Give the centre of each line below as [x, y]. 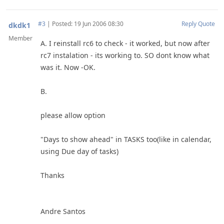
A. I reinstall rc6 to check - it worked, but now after [125, 43]
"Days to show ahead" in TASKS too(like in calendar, [126, 139]
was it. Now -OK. [68, 67]
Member [20, 38]
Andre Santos [63, 211]
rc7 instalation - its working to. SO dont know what [125, 55]
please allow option [73, 115]
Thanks [52, 175]
